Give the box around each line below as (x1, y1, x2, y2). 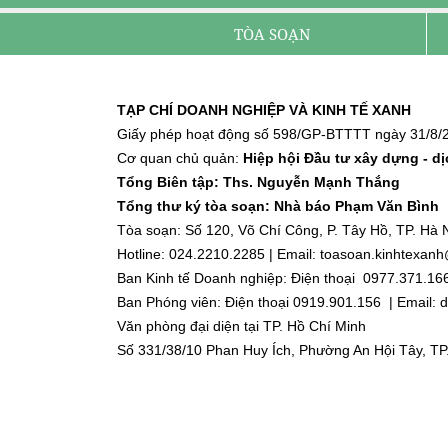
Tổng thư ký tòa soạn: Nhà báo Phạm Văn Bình (117, 197, 439, 214)
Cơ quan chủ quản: (117, 149, 243, 166)
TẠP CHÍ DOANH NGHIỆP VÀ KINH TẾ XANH (117, 101, 411, 118)
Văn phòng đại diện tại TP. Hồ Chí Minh (117, 317, 366, 334)
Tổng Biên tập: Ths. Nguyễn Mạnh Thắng (117, 173, 400, 190)
